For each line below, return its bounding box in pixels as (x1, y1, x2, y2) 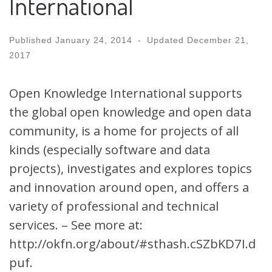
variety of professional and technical (9, 197, 219, 214)
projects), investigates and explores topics (9, 159, 252, 177)
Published (9, 35, 55, 45)
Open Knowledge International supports (9, 84, 242, 101)
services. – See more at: (9, 216, 143, 233)
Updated (146, 35, 187, 45)
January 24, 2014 (55, 35, 132, 45)
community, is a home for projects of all (9, 121, 239, 139)
